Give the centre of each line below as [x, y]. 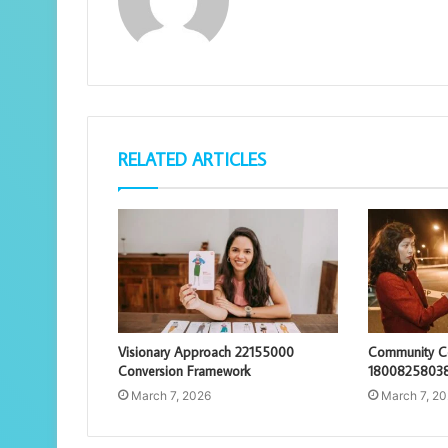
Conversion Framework [184, 370]
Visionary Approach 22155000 [206, 351]
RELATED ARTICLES [192, 159]
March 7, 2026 [171, 395]
